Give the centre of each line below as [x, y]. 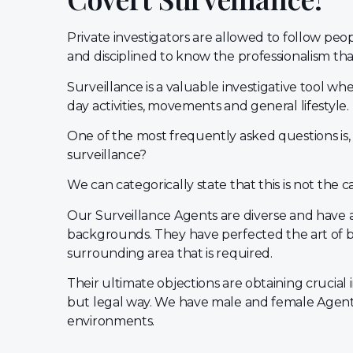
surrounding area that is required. [171, 253]
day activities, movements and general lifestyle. [208, 106]
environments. [114, 321]
